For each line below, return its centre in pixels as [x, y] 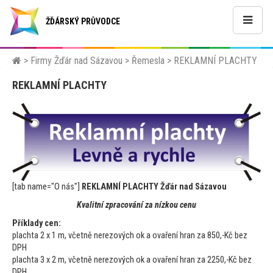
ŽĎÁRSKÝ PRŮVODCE [83, 21]
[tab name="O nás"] [47, 187]
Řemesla [148, 61]
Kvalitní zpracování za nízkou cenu [136, 205]
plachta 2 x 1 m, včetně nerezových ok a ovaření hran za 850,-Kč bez [130, 236]
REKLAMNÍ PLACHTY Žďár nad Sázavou [154, 187]
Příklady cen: [37, 224]
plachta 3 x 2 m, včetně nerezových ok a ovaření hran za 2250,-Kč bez [132, 260]
